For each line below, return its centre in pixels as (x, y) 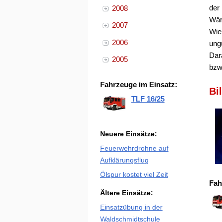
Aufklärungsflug (124, 160)
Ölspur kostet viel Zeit (134, 175)
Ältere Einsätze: (127, 193)
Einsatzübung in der (131, 207)
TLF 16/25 (148, 99)
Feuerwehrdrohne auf (134, 148)
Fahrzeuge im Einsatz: (139, 84)
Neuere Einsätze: (129, 134)
